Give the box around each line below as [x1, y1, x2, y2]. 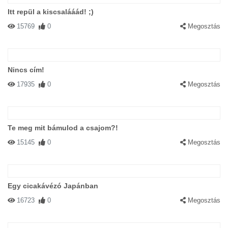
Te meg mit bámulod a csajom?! [8, 124, 118, 132]
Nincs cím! [8, 66, 44, 74]
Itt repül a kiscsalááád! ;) [8, 8, 94, 16]
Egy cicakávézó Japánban [8, 182, 98, 190]
